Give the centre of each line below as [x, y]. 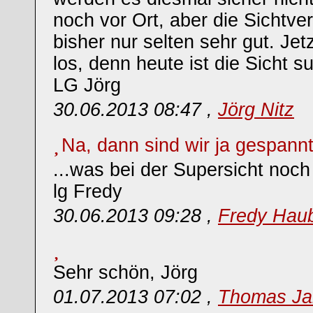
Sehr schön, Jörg [125, 272]
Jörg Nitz [256, 110]
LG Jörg [87, 85]
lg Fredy [88, 191]
